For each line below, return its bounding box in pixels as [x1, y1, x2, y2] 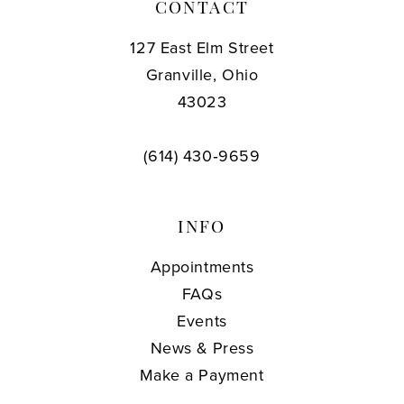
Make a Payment [140, 363, 264, 388]
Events [177, 309, 227, 334]
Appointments [150, 255, 254, 280]
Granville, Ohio [145, 63, 259, 87]
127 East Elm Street [130, 36, 274, 60]
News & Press [150, 336, 254, 361]
